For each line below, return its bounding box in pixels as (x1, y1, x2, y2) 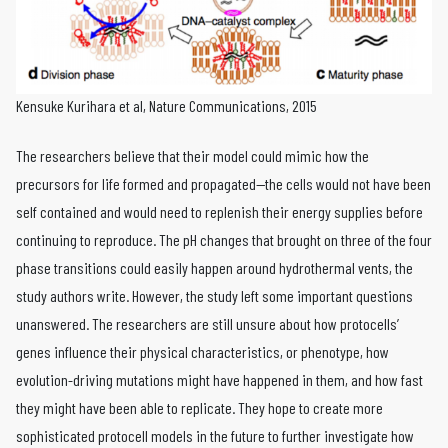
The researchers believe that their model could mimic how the (16, 146, 369, 165)
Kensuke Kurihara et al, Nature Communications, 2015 (16, 96, 317, 115)
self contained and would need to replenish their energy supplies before (16, 202, 423, 221)
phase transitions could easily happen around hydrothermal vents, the (16, 258, 413, 277)
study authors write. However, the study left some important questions (16, 286, 413, 305)
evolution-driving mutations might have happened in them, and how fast (16, 370, 423, 389)
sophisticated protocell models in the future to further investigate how (16, 426, 414, 445)
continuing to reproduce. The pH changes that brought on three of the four (16, 230, 432, 249)
